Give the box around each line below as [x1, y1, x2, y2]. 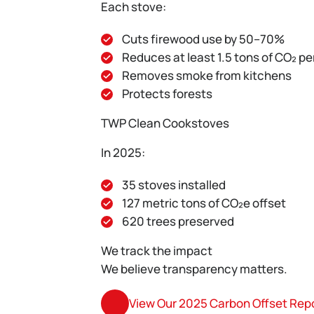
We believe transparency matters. [101, 261, 287, 277]
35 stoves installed [122, 177, 226, 193]
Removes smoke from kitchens [122, 67, 292, 83]
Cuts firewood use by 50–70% [122, 31, 285, 47]
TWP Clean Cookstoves [101, 115, 229, 131]
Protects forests [122, 86, 212, 102]
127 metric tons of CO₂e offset [122, 195, 286, 211]
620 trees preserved [122, 213, 234, 229]
